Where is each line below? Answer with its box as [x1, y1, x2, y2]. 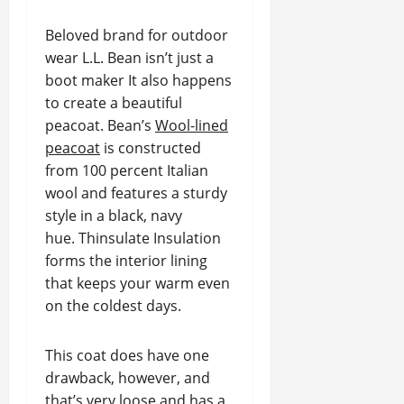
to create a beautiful [45, 93, 182, 113]
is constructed [100, 138, 201, 158]
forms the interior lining [45, 251, 207, 271]
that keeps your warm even [45, 273, 230, 293]
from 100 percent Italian [45, 161, 208, 180]
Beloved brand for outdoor [45, 25, 228, 45]
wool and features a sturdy [45, 183, 227, 203]
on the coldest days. [45, 296, 181, 316]
